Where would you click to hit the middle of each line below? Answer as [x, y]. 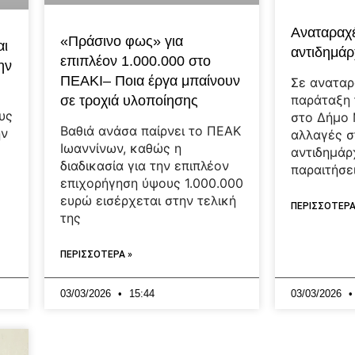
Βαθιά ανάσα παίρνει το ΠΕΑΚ [151, 131]
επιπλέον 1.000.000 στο [136, 61]
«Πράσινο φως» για [122, 42]
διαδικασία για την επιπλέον [145, 166]
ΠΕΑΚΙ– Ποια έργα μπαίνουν [151, 81]
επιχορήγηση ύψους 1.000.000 [152, 183]
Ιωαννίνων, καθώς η [121, 149]
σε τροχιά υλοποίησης [130, 101]
